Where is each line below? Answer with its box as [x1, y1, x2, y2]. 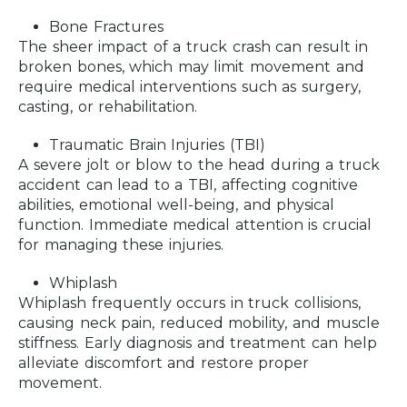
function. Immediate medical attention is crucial [18, 216, 372, 234]
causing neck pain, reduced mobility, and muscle [18, 314, 380, 333]
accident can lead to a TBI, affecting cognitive [18, 176, 359, 194]
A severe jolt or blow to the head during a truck [18, 156, 381, 174]
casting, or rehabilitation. [18, 98, 198, 116]
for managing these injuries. [18, 236, 223, 254]
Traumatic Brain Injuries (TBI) [49, 136, 265, 154]
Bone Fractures [49, 18, 164, 36]
